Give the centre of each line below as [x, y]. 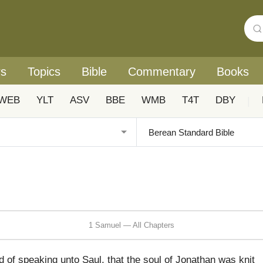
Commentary [162, 72]
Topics [44, 72]
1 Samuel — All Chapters [131, 225]
